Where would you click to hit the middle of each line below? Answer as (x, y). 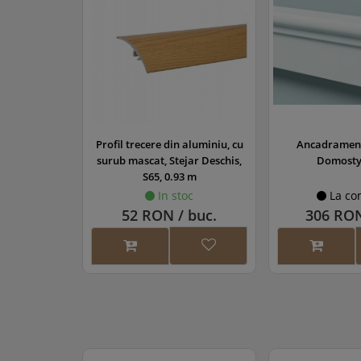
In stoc (174, 195)
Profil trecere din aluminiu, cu (169, 144)
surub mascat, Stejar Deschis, (169, 160)
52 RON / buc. (169, 215)
